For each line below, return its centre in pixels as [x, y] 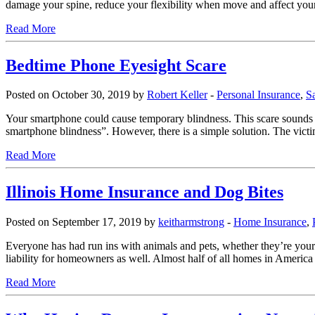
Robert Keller [177, 95]
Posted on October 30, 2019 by [76, 95]
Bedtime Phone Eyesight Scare [116, 65]
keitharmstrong [191, 222]
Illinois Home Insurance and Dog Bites [144, 192]
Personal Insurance [258, 95]
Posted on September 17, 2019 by [82, 222]
